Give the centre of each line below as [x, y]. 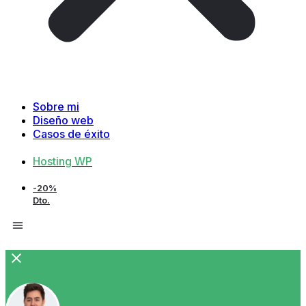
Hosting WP [62, 161]
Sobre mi [56, 107]
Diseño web [63, 120]
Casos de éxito [71, 134]
